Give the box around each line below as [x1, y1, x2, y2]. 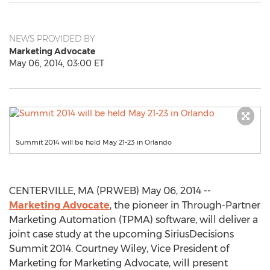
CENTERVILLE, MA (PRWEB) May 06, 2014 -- [9, 185, 211, 196]
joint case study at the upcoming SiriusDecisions [9, 228, 234, 240]
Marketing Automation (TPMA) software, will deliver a [9, 214, 258, 225]
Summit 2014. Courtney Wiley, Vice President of [9, 243, 229, 254]
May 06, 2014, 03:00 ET [9, 58, 104, 69]
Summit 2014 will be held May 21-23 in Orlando [16, 138, 172, 146]
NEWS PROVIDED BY [9, 33, 95, 44]
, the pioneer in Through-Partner [110, 199, 260, 211]
